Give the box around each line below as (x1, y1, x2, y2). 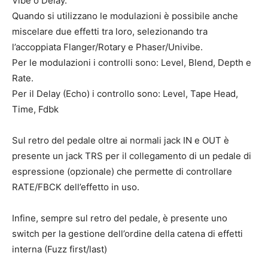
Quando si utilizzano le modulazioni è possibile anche (12, 10, 238, 22)
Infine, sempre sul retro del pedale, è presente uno (12, 212, 227, 224)
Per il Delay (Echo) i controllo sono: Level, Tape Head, (12, 87, 238, 99)
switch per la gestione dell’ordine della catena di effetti (12, 227, 243, 239)
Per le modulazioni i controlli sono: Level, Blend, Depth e (12, 56, 251, 68)
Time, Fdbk (12, 103, 59, 115)
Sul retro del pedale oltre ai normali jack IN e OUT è (12, 134, 229, 146)
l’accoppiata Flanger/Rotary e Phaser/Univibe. (12, 41, 203, 53)
